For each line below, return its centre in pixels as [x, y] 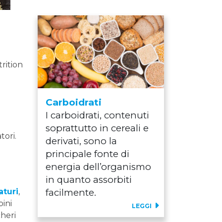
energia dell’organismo [98, 167]
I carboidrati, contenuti [97, 115]
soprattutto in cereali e [97, 128]
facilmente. [71, 193]
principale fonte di [87, 154]
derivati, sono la [81, 141]
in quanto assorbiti [89, 180]
